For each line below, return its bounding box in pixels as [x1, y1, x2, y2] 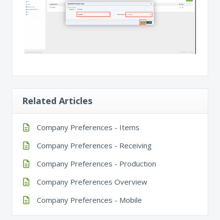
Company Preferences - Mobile [37, 194, 142, 205]
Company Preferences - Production [37, 158, 156, 168]
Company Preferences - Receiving [37, 140, 152, 150]
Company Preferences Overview [37, 176, 147, 187]
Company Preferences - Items [37, 122, 139, 132]
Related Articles [22, 94, 92, 107]
